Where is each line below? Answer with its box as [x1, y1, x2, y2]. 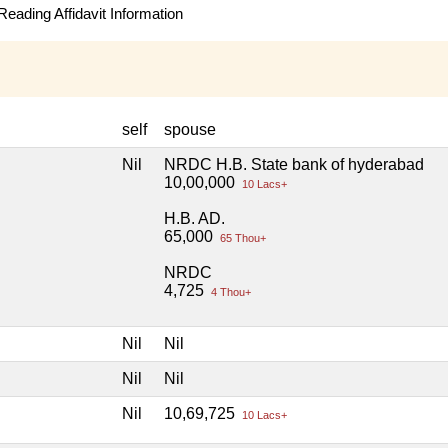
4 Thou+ [208, 286, 251, 299]
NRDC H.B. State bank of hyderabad [164, 156, 424, 174]
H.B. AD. [164, 210, 225, 228]
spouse [164, 121, 216, 139]
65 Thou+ [217, 232, 266, 245]
